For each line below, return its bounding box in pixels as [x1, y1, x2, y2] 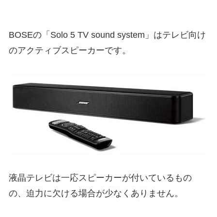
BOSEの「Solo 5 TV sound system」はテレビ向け [8, 30, 206, 40]
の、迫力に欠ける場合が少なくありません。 [8, 188, 183, 198]
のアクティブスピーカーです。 [8, 46, 131, 56]
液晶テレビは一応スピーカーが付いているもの [8, 172, 192, 183]
